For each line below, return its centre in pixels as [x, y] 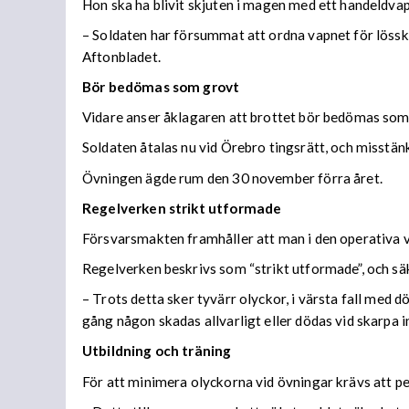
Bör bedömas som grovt [161, 87]
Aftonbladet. [121, 56]
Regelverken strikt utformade [182, 208]
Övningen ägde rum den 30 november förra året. [232, 178]
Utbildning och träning [157, 351]
